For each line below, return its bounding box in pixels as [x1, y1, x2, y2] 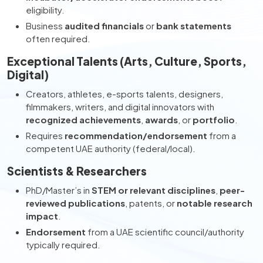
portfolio [193, 114, 235, 125]
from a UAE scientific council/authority [86, 226, 244, 237]
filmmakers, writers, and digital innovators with [26, 101, 214, 112]
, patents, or [125, 197, 177, 208]
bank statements [156, 20, 231, 31]
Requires [26, 130, 65, 141]
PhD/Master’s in [26, 184, 92, 195]
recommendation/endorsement [65, 130, 207, 141]
